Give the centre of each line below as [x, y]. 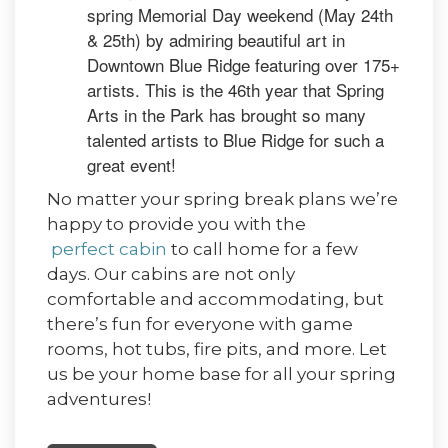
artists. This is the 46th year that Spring [235, 90]
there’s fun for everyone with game [200, 324]
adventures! [101, 399]
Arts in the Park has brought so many [226, 115]
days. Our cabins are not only [171, 274]
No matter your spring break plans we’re [222, 199]
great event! [134, 165]
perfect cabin [107, 249]
